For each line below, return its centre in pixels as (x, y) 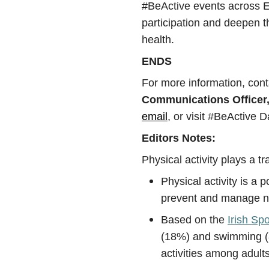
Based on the (194, 220)
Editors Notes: (179, 138)
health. (158, 40)
